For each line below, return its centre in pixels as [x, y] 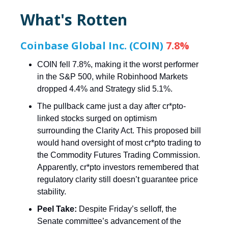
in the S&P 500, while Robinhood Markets [112, 76]
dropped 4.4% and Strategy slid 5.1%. [105, 89]
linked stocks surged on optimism [97, 118]
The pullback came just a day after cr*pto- [111, 106]
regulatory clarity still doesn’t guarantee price [118, 179]
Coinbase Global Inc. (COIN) [93, 45]
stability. [52, 191]
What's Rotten [74, 19]
